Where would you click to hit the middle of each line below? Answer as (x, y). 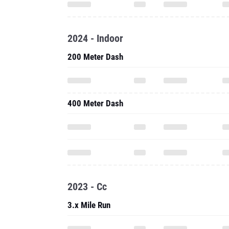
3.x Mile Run (89, 205)
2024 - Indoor (95, 38)
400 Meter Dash (95, 103)
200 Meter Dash (95, 57)
